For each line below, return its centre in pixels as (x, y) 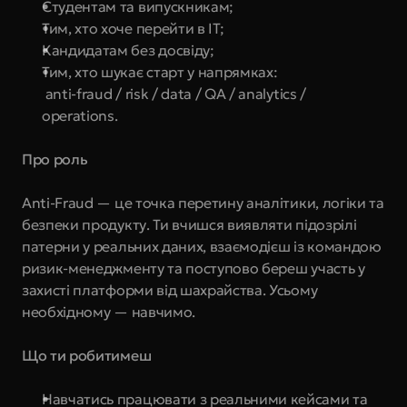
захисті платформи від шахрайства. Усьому (170, 290)
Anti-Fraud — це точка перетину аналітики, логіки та (203, 203)
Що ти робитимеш (87, 355)
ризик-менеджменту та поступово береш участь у (194, 268)
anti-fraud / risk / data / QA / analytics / (174, 94)
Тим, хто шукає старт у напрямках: (160, 72)
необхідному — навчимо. (109, 312)
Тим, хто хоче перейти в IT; (133, 28)
